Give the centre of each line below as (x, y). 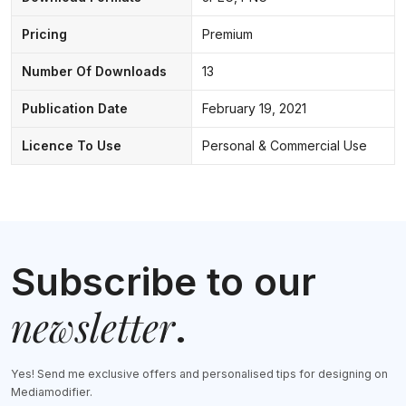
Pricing (44, 34)
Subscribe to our (164, 282)
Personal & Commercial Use (284, 146)
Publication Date (74, 109)
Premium (227, 34)
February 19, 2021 (254, 109)
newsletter (93, 328)
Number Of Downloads (94, 72)
